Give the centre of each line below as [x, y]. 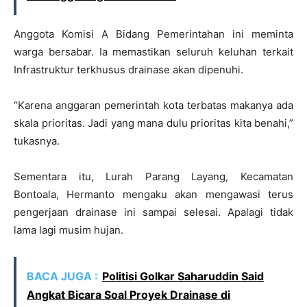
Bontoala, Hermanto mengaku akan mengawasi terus [153, 194]
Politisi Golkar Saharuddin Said [183, 276]
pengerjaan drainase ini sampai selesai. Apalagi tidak [153, 212]
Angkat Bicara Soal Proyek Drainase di [128, 294]
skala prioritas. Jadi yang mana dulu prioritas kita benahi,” [153, 123]
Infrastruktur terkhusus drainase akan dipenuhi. [128, 69]
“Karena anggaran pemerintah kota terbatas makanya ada [153, 105]
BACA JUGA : [62, 276]
